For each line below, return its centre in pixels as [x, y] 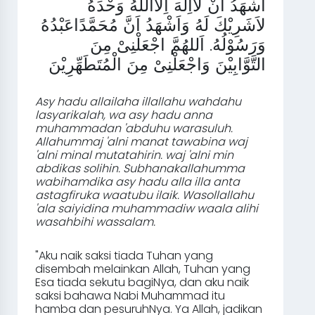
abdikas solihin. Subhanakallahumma [140, 168]
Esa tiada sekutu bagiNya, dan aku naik [142, 282]
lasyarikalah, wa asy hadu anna [124, 115]
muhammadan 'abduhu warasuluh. [134, 128]
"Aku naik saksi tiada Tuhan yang [124, 256]
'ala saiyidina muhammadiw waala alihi [147, 208]
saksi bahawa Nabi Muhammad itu [130, 296]
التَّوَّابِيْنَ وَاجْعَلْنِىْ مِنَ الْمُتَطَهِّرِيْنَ [157, 64]
